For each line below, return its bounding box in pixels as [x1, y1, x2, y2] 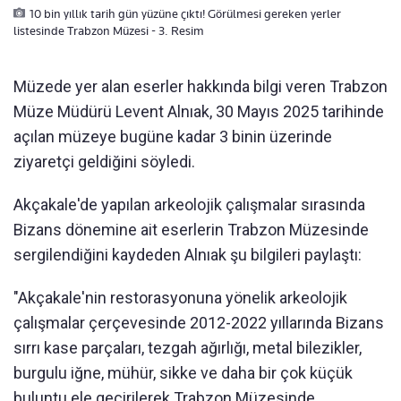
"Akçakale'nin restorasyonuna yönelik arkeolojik [13, 287, 347, 307]
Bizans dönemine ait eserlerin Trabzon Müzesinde [13, 219, 369, 239]
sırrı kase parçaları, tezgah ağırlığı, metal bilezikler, [13, 337, 362, 357]
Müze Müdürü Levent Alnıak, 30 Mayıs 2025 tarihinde [13, 101, 384, 121]
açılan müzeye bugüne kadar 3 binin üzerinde [13, 126, 332, 146]
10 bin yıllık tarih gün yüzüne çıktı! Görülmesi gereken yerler [30, 5, 341, 21]
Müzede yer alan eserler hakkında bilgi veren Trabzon [13, 76, 388, 96]
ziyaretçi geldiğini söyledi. [13, 151, 195, 171]
